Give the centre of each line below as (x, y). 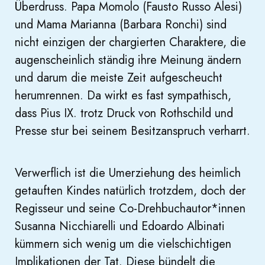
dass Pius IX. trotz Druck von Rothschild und (124, 114)
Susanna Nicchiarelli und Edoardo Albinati (120, 227)
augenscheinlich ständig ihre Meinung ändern (128, 60)
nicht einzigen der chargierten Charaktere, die (130, 43)
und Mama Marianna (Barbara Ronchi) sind (121, 25)
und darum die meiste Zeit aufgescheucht (119, 78)
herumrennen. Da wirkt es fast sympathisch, (123, 96)
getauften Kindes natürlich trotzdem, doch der (130, 191)
